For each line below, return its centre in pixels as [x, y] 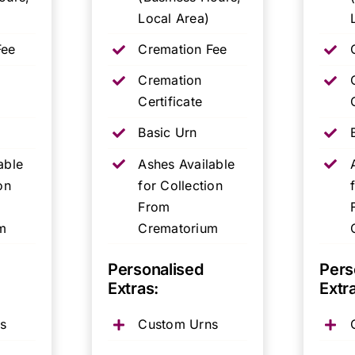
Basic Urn [168, 133]
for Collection [180, 185]
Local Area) [174, 18]
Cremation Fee [183, 49]
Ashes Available [187, 164]
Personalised [156, 270]
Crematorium [178, 228]
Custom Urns [178, 324]
